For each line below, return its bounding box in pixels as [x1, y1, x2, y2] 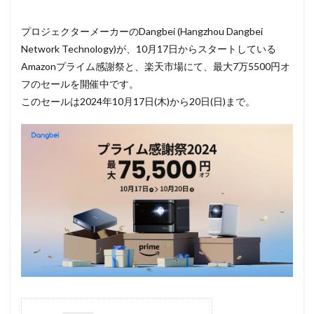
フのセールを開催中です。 [21, 78, 139, 90]
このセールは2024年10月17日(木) [21, 95, 170, 107]
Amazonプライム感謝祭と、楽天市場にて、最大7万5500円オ [21, 60, 290, 72]
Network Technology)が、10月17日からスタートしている [21, 43, 276, 55]
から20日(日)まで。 [170, 95, 255, 107]
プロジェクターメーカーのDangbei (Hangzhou [21, 25, 226, 37]
